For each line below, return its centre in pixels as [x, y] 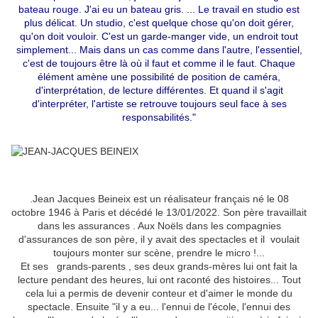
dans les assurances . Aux [96, 226]
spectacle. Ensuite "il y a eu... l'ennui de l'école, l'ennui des [159, 307]
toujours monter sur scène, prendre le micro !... [159, 253]
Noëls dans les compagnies [218, 226]
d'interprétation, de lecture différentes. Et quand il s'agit [159, 91]
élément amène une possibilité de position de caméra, [159, 77]
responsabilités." [159, 117]
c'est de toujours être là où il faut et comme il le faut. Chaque [159, 64]
